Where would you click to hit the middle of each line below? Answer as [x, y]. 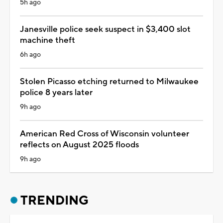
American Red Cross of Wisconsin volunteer [105, 134]
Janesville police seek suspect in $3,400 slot [105, 29]
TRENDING [55, 200]
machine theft [48, 40]
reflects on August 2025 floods [79, 145]
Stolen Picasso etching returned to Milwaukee [109, 81]
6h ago [30, 55]
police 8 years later [56, 92]
